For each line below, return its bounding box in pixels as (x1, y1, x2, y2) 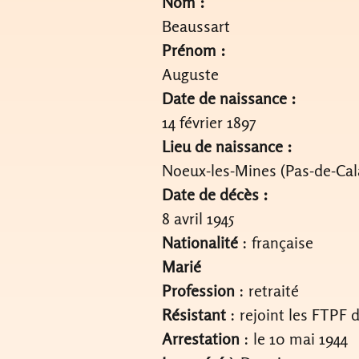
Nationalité (161, 232, 242, 252)
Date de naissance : (161, 88, 296, 108)
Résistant (161, 305, 226, 325)
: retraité (234, 280, 299, 301)
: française (241, 232, 313, 252)
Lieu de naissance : (161, 136, 292, 156)
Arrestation (161, 329, 240, 349)
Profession (161, 280, 235, 301)
